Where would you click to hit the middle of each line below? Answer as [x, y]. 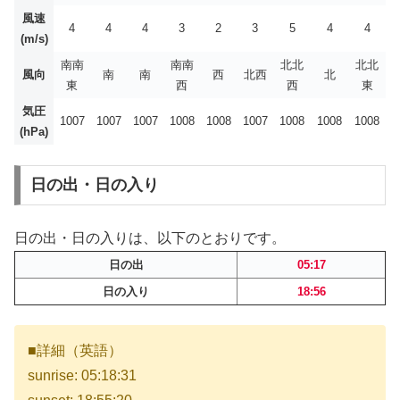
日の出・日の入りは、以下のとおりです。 [150, 237]
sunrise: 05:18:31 [82, 376]
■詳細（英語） [75, 351]
